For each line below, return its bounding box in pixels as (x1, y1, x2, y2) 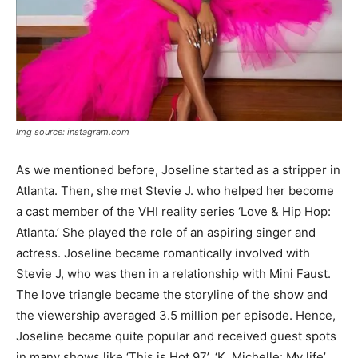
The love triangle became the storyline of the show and (16, 287, 328, 303)
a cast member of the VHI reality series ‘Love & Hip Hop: (16, 204, 331, 220)
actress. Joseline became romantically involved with (16, 245, 310, 261)
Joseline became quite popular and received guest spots (16, 328, 336, 344)
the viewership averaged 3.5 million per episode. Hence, (16, 308, 336, 324)
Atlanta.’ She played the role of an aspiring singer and (16, 225, 316, 241)
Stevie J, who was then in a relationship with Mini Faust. (16, 266, 331, 282)
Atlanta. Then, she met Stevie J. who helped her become (16, 183, 334, 199)
